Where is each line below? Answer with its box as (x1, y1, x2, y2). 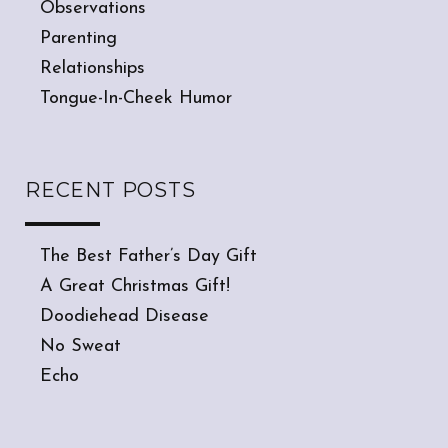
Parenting (40, 29, 117, 49)
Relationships (40, 59, 145, 79)
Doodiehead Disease (40, 307, 209, 327)
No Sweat (40, 337, 121, 357)
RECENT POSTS (25, 178, 196, 203)
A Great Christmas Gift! (40, 277, 230, 297)
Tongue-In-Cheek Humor (40, 89, 232, 109)
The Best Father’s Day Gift (40, 247, 257, 267)
